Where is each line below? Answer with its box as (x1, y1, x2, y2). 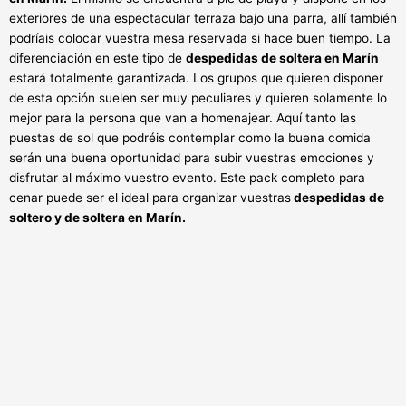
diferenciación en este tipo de (9, 51, 186, 66)
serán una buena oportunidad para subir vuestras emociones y (9, 150, 374, 166)
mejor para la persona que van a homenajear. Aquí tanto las (9, 111, 356, 126)
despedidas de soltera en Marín (186, 51, 379, 66)
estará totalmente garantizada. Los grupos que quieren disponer (9, 71, 383, 86)
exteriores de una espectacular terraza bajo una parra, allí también (9, 11, 397, 26)
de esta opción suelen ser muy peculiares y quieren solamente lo (9, 91, 387, 106)
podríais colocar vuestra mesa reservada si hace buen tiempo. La (9, 31, 391, 46)
